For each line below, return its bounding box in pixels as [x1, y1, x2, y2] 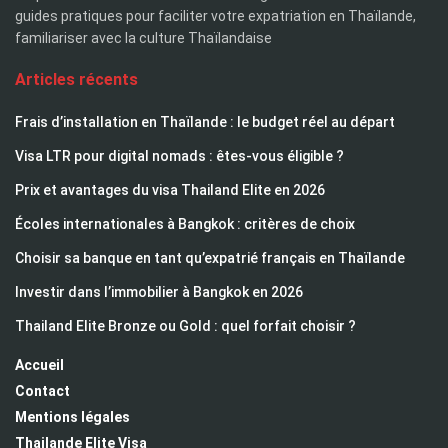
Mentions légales [15, 409, 130, 426]
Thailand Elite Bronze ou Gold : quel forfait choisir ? [15, 318, 356, 335]
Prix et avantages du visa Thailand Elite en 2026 [15, 182, 325, 199]
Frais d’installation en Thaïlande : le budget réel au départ [15, 114, 395, 131]
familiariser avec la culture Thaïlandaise [15, 30, 272, 47]
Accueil [15, 357, 64, 374]
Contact [15, 383, 70, 400]
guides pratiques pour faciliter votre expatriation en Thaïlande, [15, 8, 416, 25]
